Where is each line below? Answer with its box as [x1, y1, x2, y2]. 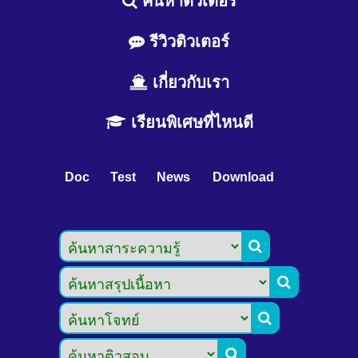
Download [213, 169, 274, 184]
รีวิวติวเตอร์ [145, 33, 229, 51]
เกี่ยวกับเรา [147, 73, 229, 91]
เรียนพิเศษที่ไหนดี [125, 113, 253, 132]
